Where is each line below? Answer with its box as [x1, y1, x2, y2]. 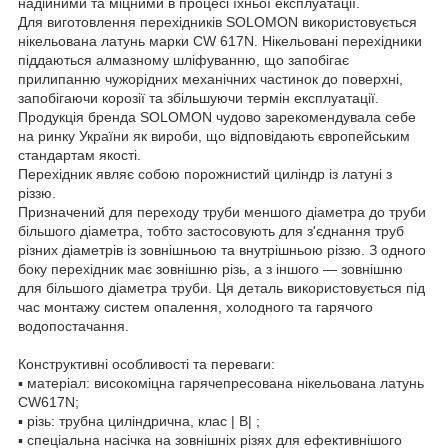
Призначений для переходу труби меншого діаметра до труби [18, 203, 426, 220]
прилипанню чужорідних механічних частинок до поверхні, [18, 70, 403, 87]
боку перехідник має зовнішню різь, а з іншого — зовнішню [18, 260, 403, 277]
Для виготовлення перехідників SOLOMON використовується [18, 13, 417, 30]
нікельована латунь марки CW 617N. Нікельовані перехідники [18, 32, 422, 49]
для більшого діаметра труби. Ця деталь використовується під [18, 279, 425, 296]
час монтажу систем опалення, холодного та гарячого [18, 298, 373, 315]
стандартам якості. [18, 146, 141, 163]
